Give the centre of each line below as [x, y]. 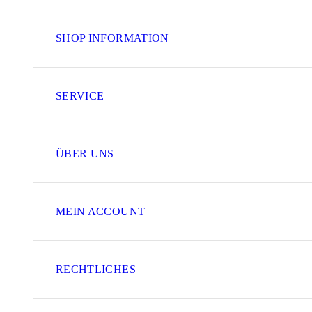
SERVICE [80, 95]
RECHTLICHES [96, 269]
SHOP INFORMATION [112, 38]
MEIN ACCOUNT [101, 211]
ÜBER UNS [85, 153]
